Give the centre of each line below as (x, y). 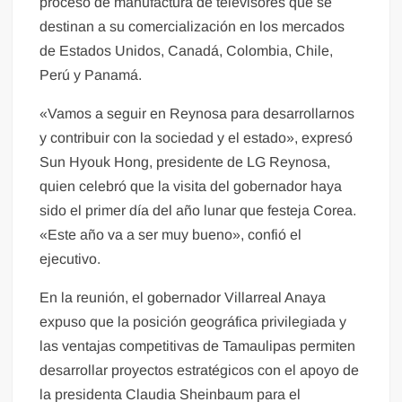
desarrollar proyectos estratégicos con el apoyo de (200, 370)
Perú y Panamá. (91, 75)
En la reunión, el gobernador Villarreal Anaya (183, 297)
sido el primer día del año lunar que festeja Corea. (198, 210)
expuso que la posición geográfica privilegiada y (193, 322)
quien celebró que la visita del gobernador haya (191, 186)
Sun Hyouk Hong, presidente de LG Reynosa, (185, 162)
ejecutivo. (70, 259)
